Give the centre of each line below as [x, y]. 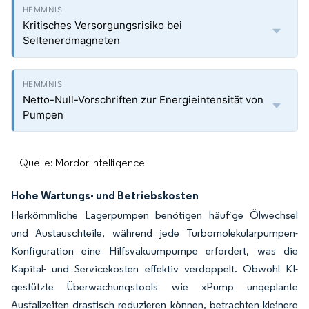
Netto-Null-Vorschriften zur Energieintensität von [143, 100]
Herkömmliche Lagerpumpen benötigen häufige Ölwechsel [154, 215]
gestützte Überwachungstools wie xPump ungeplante [154, 287]
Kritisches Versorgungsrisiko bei [102, 25]
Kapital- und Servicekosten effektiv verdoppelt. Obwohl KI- [154, 269]
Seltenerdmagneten [71, 40]
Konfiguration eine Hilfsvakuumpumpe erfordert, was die [154, 251]
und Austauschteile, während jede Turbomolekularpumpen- [154, 233]
